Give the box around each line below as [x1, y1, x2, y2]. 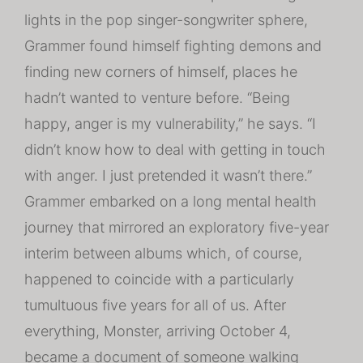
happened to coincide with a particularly [24, 271, 294, 288]
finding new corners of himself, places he [24, 63, 297, 80]
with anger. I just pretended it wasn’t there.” [24, 167, 312, 184]
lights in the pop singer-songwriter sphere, [24, 11, 308, 28]
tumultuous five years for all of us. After [24, 297, 286, 314]
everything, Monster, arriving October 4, [24, 322, 291, 340]
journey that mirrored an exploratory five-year [24, 219, 329, 236]
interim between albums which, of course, [24, 245, 302, 262]
